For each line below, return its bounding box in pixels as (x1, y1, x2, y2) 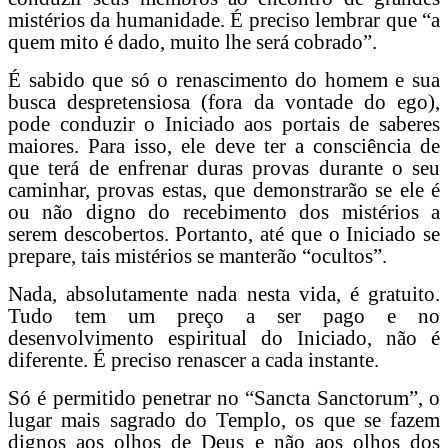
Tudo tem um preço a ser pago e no (8, 303, 440, 328)
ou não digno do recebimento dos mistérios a (8, 199, 440, 224)
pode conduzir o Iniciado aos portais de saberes (8, 111, 440, 136)
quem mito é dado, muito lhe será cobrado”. (8, 29, 377, 54)
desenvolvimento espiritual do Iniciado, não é (8, 325, 440, 350)
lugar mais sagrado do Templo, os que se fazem (8, 407, 440, 432)
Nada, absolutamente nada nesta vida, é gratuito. (8, 281, 440, 306)
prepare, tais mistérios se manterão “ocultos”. (8, 243, 387, 268)
